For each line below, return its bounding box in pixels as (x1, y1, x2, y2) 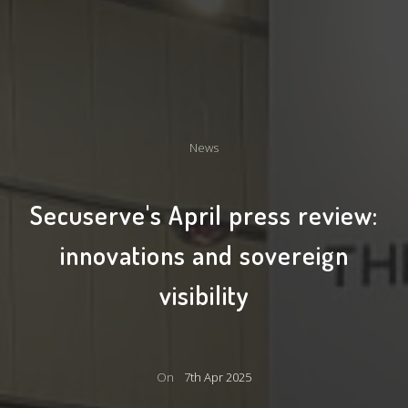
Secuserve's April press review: (30, 198, 378, 231)
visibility (158, 278, 250, 311)
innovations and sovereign (59, 238, 349, 271)
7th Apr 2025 (184, 368, 251, 385)
